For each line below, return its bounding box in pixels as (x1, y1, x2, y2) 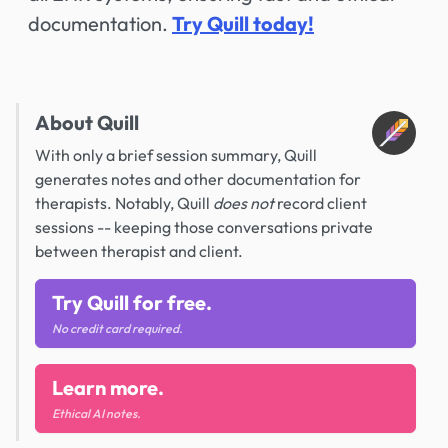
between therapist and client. (35, 241, 243, 261)
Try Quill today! (172, 11, 314, 36)
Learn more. (52, 375, 164, 400)
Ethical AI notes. (52, 406, 141, 421)
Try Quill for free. (52, 290, 212, 315)
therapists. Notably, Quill (35, 193, 213, 213)
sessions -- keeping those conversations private (35, 217, 373, 237)
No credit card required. (52, 321, 183, 336)
